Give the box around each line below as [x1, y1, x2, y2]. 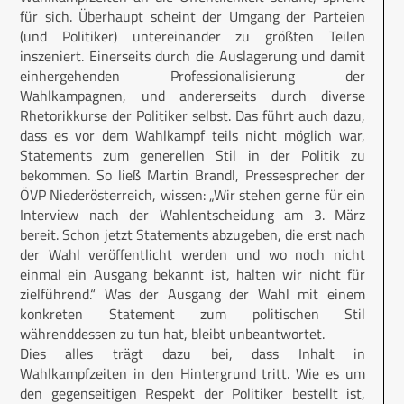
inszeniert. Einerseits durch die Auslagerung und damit [20, 45, 365, 68]
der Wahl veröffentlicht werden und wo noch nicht [20, 243, 365, 266]
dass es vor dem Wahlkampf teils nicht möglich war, [20, 124, 365, 147]
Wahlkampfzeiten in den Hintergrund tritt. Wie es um [20, 363, 365, 385]
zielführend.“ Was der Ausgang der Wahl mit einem [20, 283, 365, 306]
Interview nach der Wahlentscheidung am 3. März [20, 204, 365, 226]
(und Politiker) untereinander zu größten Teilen [20, 25, 365, 48]
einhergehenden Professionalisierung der [20, 65, 365, 87]
